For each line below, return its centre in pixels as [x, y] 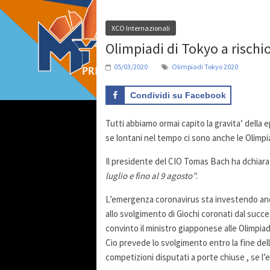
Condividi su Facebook [178, 95]
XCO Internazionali [141, 28]
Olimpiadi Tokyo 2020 [205, 67]
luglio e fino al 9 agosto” [151, 176]
